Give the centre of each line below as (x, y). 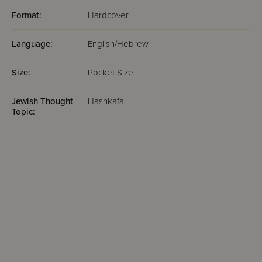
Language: (32, 44)
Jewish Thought (42, 101)
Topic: (23, 112)
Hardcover (108, 15)
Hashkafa (106, 101)
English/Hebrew (118, 44)
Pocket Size (111, 73)
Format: (27, 15)
